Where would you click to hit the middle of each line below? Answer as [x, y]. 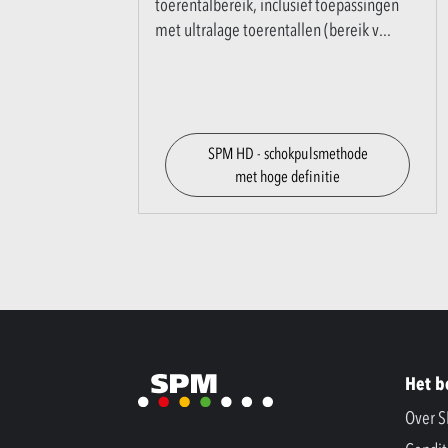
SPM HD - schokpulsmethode [287, 152]
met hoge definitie [287, 175]
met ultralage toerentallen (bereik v [267, 29]
